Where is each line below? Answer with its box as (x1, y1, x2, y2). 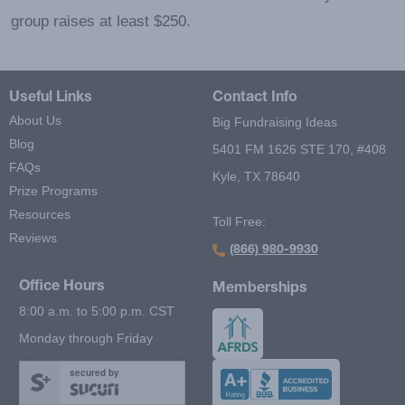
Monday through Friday (18, 330, 153, 345)
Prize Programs (9, 183, 98, 198)
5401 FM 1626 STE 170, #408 (212, 141, 386, 156)
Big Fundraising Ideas (212, 114, 337, 129)
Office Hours (18, 279, 105, 295)
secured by (69, 365, 119, 379)
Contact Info (212, 90, 297, 106)
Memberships (212, 281, 307, 297)
